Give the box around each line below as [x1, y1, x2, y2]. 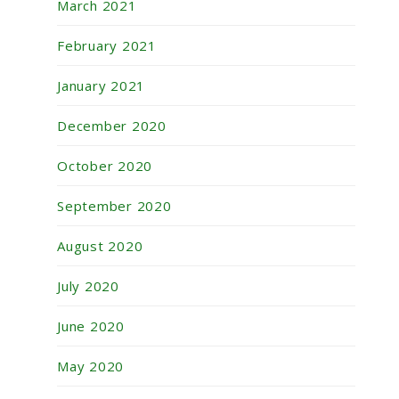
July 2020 [57, 277, 119, 296]
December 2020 [57, 117, 167, 135]
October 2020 [57, 157, 152, 175]
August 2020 [57, 237, 143, 256]
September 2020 [57, 197, 172, 216]
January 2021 [57, 77, 145, 95]
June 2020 [57, 317, 125, 336]
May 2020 [57, 357, 124, 376]
